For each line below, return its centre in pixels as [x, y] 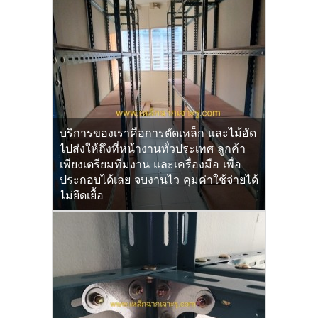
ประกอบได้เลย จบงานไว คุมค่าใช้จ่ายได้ [159, 180]
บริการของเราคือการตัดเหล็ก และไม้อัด [158, 133]
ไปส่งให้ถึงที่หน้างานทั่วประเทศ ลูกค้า [153, 148]
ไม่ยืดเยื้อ [82, 195]
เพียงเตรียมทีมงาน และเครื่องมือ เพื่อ [150, 164]
